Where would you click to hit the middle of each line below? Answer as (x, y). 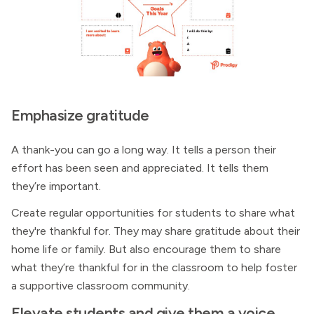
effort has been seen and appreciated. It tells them (140, 168)
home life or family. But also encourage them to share (146, 249)
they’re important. (56, 186)
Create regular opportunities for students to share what (153, 213)
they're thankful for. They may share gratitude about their (156, 231)
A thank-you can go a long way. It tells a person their (144, 150)
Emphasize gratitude (80, 115)
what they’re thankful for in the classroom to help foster (154, 267)
